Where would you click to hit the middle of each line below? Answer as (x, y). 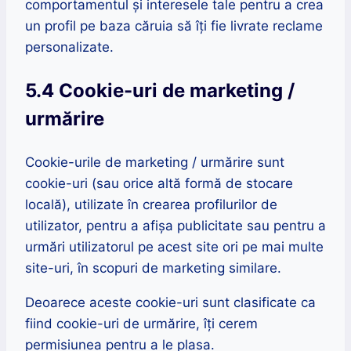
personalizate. (69, 47)
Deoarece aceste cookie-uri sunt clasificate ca (170, 303)
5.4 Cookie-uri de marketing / (160, 91)
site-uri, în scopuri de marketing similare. (153, 268)
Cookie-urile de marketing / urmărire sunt (155, 163)
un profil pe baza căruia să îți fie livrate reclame (174, 26)
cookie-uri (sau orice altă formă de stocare (159, 184)
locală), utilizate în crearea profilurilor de (151, 205)
